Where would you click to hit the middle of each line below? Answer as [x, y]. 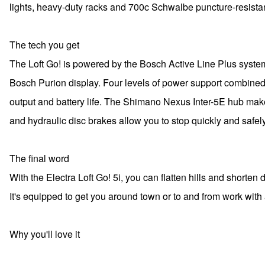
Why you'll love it [45, 234]
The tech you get [44, 45]
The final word [39, 158]
